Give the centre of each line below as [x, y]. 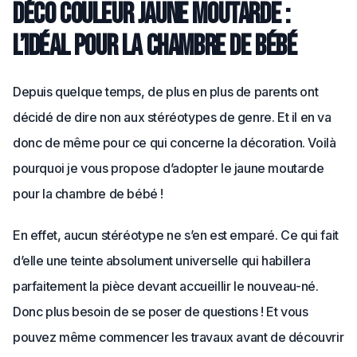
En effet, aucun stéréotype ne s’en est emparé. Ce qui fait [176, 235]
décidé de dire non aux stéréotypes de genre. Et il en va [172, 117]
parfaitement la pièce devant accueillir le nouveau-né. [166, 286]
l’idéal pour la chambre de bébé [155, 47]
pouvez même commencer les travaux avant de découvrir [178, 337]
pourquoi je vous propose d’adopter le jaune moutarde [169, 168]
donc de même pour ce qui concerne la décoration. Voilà [175, 143]
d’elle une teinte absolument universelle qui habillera [162, 261]
